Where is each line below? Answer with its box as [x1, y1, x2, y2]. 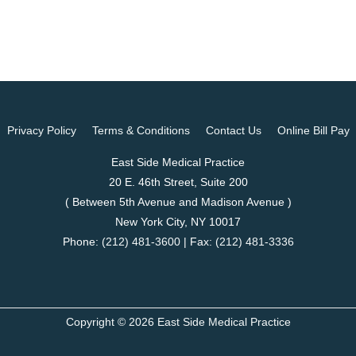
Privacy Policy [6, 124, 76, 137]
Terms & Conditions [91, 124, 190, 137]
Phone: [62, 235, 102, 248]
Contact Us [205, 124, 261, 137]
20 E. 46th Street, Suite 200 [108, 176, 248, 188]
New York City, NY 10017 [115, 215, 241, 228]
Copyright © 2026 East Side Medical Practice [65, 315, 291, 328]
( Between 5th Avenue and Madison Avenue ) [64, 195, 292, 208]
